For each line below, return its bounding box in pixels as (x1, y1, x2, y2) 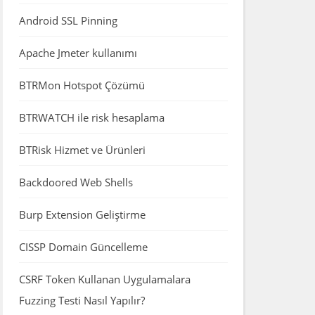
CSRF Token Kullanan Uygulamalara (18, 271, 191, 286)
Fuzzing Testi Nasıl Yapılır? (18, 292, 145, 307)
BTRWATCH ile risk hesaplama (18, 110, 165, 124)
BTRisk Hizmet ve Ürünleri (18, 142, 146, 157)
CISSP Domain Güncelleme (18, 239, 148, 254)
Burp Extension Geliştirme (18, 207, 146, 221)
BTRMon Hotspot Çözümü (18, 77, 145, 92)
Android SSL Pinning (18, 13, 117, 27)
